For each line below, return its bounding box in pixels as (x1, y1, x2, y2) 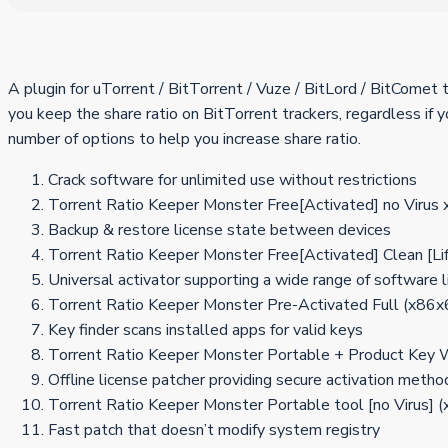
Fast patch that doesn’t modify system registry (48, 419, 380, 442)
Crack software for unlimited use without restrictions (48, 169, 417, 192)
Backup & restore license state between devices (48, 219, 391, 242)
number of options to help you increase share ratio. (8, 128, 361, 151)
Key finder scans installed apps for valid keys (48, 319, 363, 342)
